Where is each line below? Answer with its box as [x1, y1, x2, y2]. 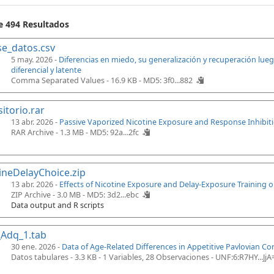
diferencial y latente [11, 65, 81, 75]
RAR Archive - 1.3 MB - [11, 127, 90, 138]
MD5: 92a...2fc [90, 127, 139, 138]
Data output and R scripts [11, 200, 104, 210]
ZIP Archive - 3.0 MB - [11, 190, 87, 200]
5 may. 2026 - [11, 54, 59, 65]
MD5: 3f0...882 [143, 75, 193, 86]
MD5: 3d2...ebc [87, 190, 139, 200]
